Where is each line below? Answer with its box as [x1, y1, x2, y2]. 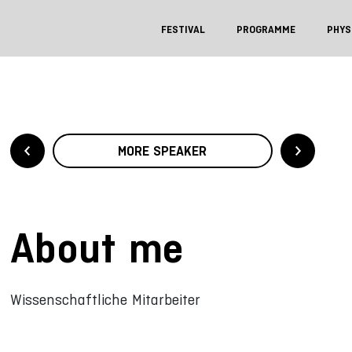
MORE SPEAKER [118, 142, 207, 159]
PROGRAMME [236, 24, 295, 35]
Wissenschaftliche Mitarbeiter [9, 291, 200, 308]
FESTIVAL [161, 24, 205, 35]
